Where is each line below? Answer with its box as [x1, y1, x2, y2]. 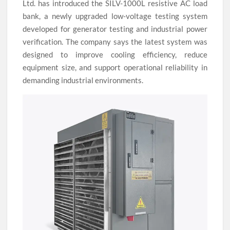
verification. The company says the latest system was [23, 37, 207, 47]
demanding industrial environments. [23, 75, 144, 85]
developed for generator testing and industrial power [23, 24, 207, 34]
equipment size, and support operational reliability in [23, 63, 207, 72]
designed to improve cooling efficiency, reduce [23, 50, 207, 60]
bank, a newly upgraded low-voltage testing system [23, 11, 207, 21]
